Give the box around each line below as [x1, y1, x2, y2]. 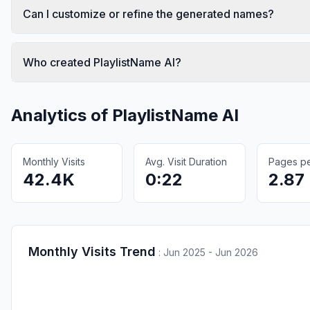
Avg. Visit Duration [145, 155, 228, 167]
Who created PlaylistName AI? [23, 55, 181, 69]
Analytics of [11, 104, 112, 125]
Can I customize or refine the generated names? [23, 6, 274, 21]
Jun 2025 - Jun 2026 [163, 246, 258, 258]
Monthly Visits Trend [28, 244, 156, 259]
